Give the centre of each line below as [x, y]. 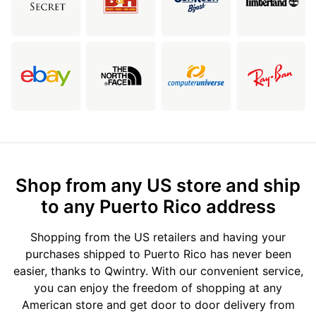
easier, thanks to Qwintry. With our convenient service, [158, 271]
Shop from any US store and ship [158, 186]
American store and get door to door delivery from [158, 305]
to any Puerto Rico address [158, 207]
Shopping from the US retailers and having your [158, 237]
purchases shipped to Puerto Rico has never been [158, 254]
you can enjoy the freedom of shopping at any [158, 288]
